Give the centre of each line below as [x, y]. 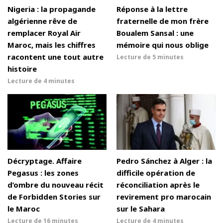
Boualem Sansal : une [155, 33]
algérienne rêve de [42, 21]
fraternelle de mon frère [163, 21]
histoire [22, 69]
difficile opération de [156, 173]
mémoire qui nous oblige [163, 45]
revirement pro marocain [164, 197]
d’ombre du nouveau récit [56, 185]
